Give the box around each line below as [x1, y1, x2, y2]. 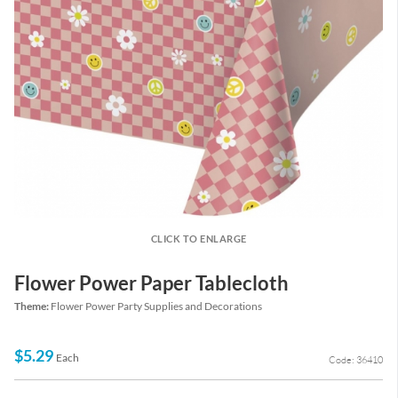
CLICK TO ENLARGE [150, 233, 247, 244]
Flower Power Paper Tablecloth [14, 271, 289, 295]
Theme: [14, 299, 51, 314]
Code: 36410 [329, 354, 383, 367]
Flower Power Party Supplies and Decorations [51, 299, 262, 314]
